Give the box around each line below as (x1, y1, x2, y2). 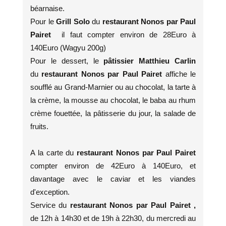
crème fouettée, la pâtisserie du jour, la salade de (30, 109, 196, 118)
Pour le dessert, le (30, 56, 99, 65)
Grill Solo (53, 17, 90, 26)
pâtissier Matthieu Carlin (98, 56, 196, 65)
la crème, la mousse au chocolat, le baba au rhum (30, 96, 196, 104)
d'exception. (30, 188, 70, 196)
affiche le (165, 70, 196, 78)
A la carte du (30, 148, 77, 157)
